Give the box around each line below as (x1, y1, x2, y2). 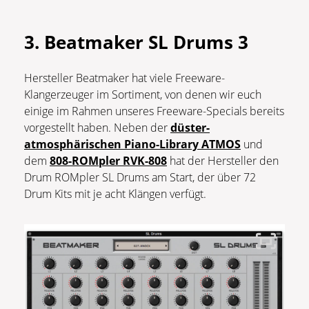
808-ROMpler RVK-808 (50, 152, 167, 168)
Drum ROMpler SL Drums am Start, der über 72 (24, 169, 256, 185)
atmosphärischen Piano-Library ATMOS (24, 136, 241, 152)
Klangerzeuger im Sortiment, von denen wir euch (24, 86, 261, 102)
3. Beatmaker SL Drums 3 (24, 29, 248, 54)
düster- (170, 119, 210, 135)
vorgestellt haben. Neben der (24, 119, 170, 135)
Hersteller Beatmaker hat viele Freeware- (24, 70, 225, 86)
